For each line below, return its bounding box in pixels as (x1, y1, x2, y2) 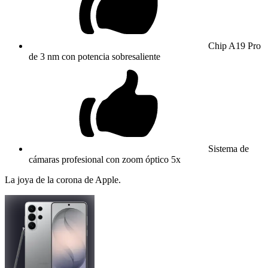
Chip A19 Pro (208, 40, 261, 51)
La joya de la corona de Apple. (5, 174, 121, 185)
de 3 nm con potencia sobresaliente (29, 51, 160, 62)
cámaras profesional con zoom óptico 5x (29, 154, 181, 165)
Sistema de (208, 143, 249, 154)
